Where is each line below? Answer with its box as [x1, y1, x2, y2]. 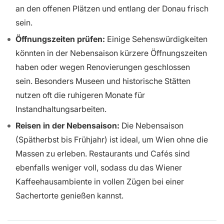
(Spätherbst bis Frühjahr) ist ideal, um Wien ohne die [15, 134, 208, 144]
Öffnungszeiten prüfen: [15, 34, 105, 44]
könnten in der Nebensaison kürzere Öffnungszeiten [15, 48, 207, 58]
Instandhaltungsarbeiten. [15, 104, 106, 114]
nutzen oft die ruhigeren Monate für [15, 90, 145, 100]
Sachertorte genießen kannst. [15, 190, 123, 200]
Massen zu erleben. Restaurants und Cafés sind [15, 148, 190, 158]
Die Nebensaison [119, 120, 183, 130]
